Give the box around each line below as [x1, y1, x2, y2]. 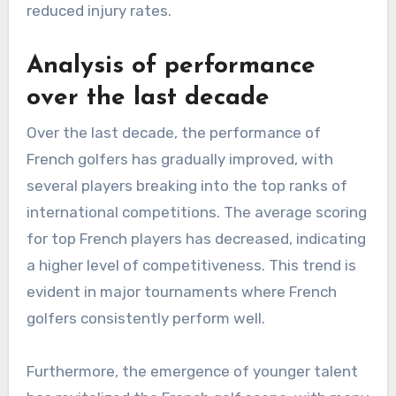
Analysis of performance [26, 53, 316, 79]
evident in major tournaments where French [26, 282, 337, 301]
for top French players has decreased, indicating [26, 229, 366, 247]
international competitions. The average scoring [26, 202, 367, 221]
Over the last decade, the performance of [26, 123, 321, 141]
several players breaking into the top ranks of [26, 176, 347, 194]
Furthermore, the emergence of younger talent [26, 362, 358, 380]
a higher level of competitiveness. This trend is [26, 255, 356, 274]
